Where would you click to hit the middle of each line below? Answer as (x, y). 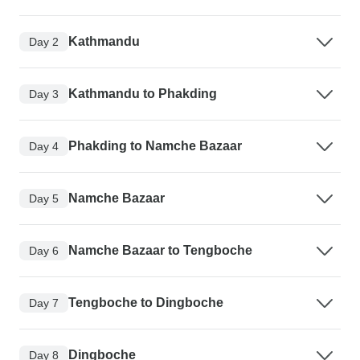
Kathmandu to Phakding (143, 94)
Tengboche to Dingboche (146, 303)
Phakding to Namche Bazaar (155, 146)
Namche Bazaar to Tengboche (160, 251)
